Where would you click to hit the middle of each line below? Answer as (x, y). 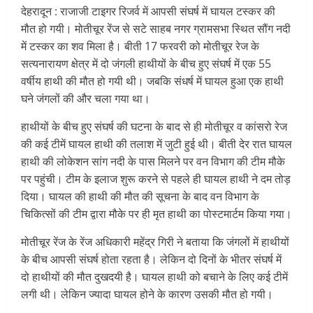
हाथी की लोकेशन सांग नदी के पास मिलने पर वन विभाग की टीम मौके (153, 162)
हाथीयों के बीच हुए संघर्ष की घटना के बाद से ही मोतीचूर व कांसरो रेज (154, 127)
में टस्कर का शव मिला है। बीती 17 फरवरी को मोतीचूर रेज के (140, 46)
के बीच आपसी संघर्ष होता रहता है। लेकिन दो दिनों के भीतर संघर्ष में (151, 260)
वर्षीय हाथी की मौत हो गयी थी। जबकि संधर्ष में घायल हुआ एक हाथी (152, 81)
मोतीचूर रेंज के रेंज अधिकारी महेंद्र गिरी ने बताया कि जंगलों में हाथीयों (155, 242)
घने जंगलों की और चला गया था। (86, 99)
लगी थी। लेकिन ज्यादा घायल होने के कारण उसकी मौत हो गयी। (147, 294)
